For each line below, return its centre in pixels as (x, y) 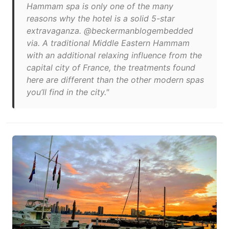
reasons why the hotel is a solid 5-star (101, 18)
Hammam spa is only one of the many (100, 6)
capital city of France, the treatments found (111, 67)
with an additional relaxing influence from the (114, 55)
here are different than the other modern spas (115, 80)
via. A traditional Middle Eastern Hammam (108, 43)
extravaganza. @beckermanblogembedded (110, 31)
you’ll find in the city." (68, 92)
